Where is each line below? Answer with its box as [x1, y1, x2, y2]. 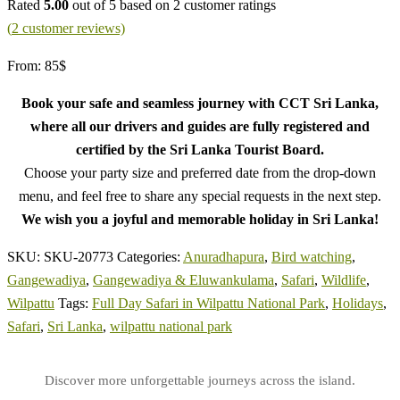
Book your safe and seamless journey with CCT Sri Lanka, [21, 95, 379, 111]
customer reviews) [19, 20, 125, 36]
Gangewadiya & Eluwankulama [93, 271, 274, 287]
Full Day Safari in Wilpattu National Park [92, 295, 325, 311]
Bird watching [271, 248, 352, 264]
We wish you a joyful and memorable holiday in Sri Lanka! [21, 211, 379, 227]
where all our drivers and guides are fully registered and [30, 118, 370, 134]
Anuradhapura [183, 248, 264, 264]
